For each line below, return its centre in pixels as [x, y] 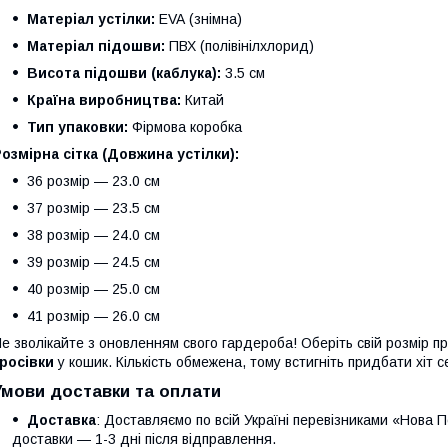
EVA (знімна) [198, 18]
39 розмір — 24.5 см [93, 261]
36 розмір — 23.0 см [93, 180]
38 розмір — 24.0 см [93, 234]
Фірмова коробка [185, 126]
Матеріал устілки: [91, 18]
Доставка [61, 419]
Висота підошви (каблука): [124, 72]
